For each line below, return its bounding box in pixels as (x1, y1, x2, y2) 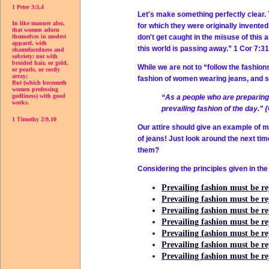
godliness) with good (12, 92, 65, 100)
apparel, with (12, 40, 47, 47)
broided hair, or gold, (12, 59, 68, 67)
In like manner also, (12, 20, 65, 27)
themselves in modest (12, 33, 66, 40)
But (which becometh (12, 79, 67, 86)
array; (12, 73, 28, 80)
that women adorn (12, 26, 59, 34)
